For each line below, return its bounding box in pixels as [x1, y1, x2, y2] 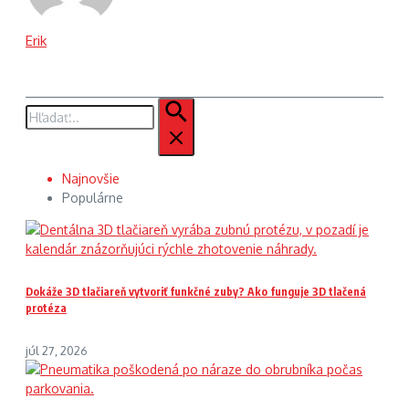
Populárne [62, 190, 123, 205]
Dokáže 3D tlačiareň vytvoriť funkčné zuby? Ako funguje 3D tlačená [26, 284, 366, 299]
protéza [26, 300, 67, 315]
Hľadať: [25, 99, 67, 114]
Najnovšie [62, 171, 120, 186]
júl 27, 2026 [26, 342, 88, 358]
